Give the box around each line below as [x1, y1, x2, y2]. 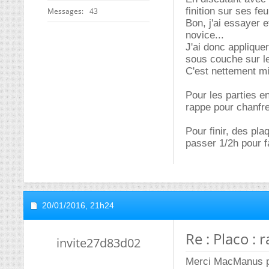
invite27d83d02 [56, 235, 141, 251]
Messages [47, 6, 82, 16]
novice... [186, 29, 224, 41]
